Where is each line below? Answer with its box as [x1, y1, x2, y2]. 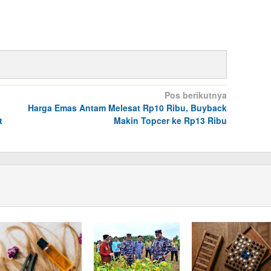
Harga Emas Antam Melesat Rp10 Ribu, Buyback [27, 102, 227, 114]
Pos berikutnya [164, 89, 227, 102]
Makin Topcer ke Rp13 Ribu [113, 114, 227, 127]
